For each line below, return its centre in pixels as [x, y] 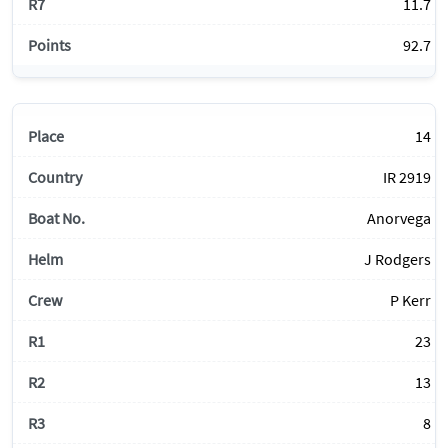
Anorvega [399, 218]
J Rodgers [397, 259]
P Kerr [410, 300]
